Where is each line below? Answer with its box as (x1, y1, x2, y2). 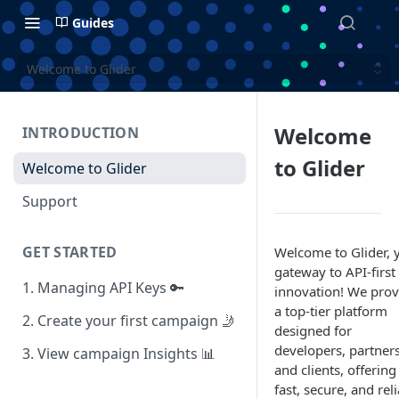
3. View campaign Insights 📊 (22, 343, 216, 363)
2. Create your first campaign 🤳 (22, 311, 236, 331)
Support (22, 191, 77, 211)
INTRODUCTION (22, 123, 139, 142)
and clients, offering (274, 361, 396, 379)
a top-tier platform (274, 302, 387, 320)
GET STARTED (22, 242, 118, 263)
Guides (72, 13, 114, 31)
